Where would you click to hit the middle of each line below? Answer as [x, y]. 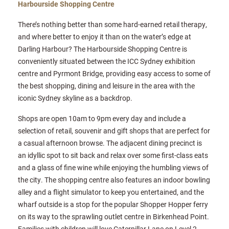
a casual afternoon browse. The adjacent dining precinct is [110, 143]
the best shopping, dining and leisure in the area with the [106, 86]
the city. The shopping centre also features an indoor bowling [114, 180]
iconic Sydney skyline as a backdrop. [75, 98]
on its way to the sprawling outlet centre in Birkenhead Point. [113, 217]
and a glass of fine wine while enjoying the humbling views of [113, 168]
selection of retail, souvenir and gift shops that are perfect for [114, 131]
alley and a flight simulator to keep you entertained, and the [111, 192]
